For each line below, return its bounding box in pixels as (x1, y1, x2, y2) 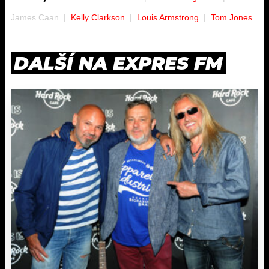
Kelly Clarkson (71, 12, 125, 22)
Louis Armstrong (137, 12, 199, 22)
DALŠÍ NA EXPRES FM (14, 52, 223, 74)
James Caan (11, 12, 59, 22)
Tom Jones (211, 12, 252, 22)
